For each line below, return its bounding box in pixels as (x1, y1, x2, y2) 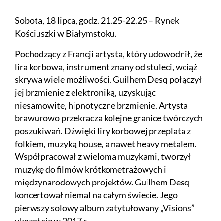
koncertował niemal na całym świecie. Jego (15, 189, 178, 200)
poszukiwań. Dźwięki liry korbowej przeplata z (15, 125, 191, 136)
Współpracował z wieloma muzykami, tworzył (15, 151, 191, 162)
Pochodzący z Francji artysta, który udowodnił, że (15, 48, 202, 59)
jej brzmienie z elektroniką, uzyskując (15, 87, 156, 98)
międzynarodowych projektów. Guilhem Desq (15, 177, 189, 187)
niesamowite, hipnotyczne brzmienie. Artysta (15, 100, 188, 110)
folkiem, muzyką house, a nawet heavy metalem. (15, 138, 197, 149)
